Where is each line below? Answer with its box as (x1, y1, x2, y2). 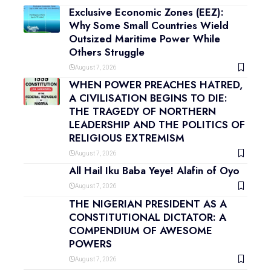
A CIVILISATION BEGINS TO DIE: (69, 91, 227, 106)
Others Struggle (69, 45, 145, 60)
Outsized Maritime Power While (69, 31, 220, 47)
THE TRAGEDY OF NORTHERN (69, 104, 216, 119)
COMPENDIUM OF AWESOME (69, 223, 212, 238)
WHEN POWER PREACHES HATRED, (69, 77, 243, 93)
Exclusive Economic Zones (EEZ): (69, 5, 224, 20)
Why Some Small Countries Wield (69, 18, 229, 33)
